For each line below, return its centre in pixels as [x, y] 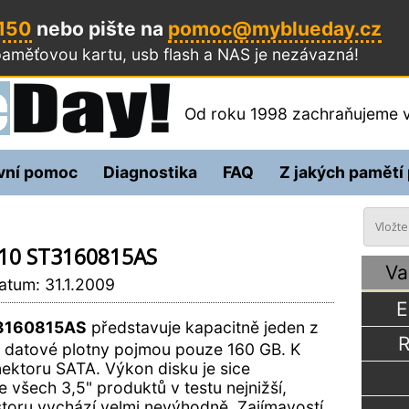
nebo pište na [100, 29]
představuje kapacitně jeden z [202, 327]
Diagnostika [151, 172]
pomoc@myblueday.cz [275, 29]
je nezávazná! [307, 54]
